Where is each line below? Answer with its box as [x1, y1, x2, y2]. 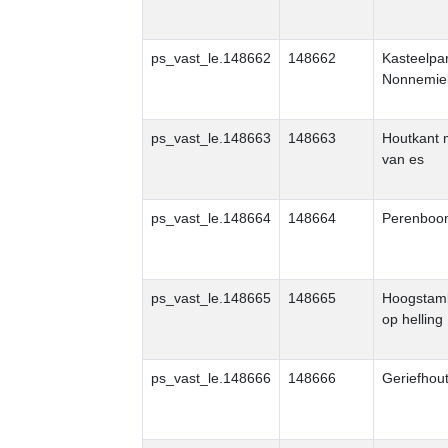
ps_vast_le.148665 [151, 290, 271, 306]
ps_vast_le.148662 [151, 50, 271, 66]
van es [382, 151, 424, 167]
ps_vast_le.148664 [151, 210, 271, 226]
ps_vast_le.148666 [151, 370, 271, 386]
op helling [382, 311, 443, 327]
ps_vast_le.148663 [151, 130, 271, 146]
